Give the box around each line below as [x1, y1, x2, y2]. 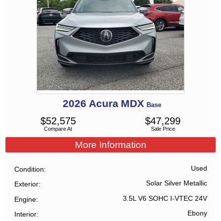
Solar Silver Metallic [146, 180, 207, 187]
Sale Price [150, 126, 175, 132]
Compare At [44, 126, 73, 132]
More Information [74, 139, 147, 150]
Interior [14, 210, 37, 219]
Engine [14, 195, 37, 203]
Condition [14, 165, 44, 173]
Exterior [14, 180, 39, 188]
